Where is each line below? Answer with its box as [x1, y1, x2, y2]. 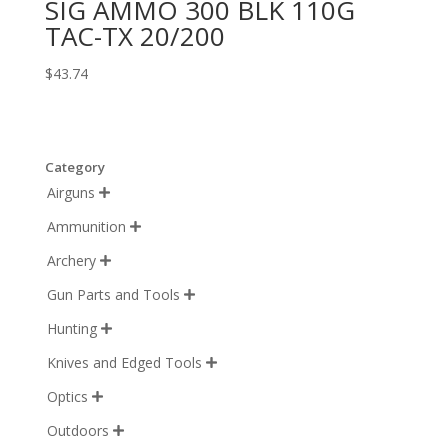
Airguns [46, 183, 95, 203]
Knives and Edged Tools [46, 353, 202, 373]
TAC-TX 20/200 [44, 17, 225, 54]
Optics [46, 387, 88, 407]
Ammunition [46, 217, 126, 237]
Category [44, 158, 105, 177]
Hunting [46, 319, 97, 339]
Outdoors [46, 421, 109, 441]
